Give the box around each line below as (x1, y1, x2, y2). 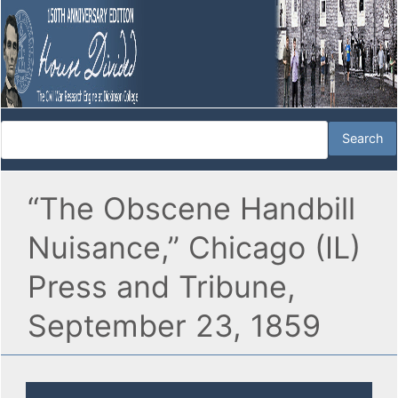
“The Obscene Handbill (28, 190, 355, 227)
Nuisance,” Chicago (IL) (28, 229, 361, 267)
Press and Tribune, (28, 268, 296, 306)
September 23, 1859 (28, 307, 321, 345)
